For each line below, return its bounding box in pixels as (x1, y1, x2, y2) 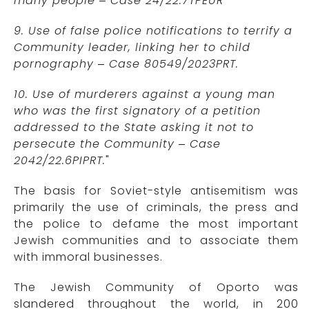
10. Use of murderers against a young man (14, 86, 275, 103)
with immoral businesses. (14, 249, 163, 266)
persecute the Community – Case (14, 136, 221, 152)
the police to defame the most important (14, 216, 299, 232)
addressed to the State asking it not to (14, 119, 254, 136)
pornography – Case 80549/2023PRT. (14, 56, 239, 72)
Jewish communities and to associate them (14, 232, 299, 249)
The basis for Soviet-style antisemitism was (14, 183, 299, 199)
